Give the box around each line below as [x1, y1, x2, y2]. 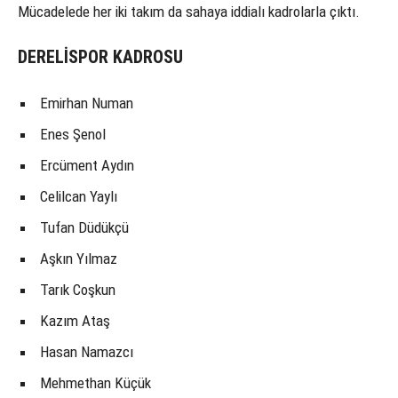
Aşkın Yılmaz [40, 250, 117, 268]
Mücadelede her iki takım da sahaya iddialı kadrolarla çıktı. [18, 3, 360, 21]
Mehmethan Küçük [40, 374, 151, 393]
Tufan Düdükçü [40, 219, 129, 237]
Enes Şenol [40, 125, 106, 144]
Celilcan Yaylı [40, 187, 117, 206]
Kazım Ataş [40, 312, 110, 330]
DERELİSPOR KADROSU [18, 47, 183, 68]
